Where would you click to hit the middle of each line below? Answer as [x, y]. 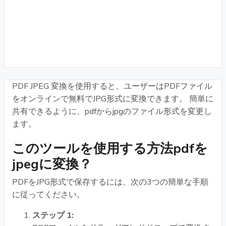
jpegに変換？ [52, 164]
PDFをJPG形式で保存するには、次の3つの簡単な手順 [110, 182]
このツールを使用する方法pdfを [110, 148]
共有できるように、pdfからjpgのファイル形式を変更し [112, 111]
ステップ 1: [53, 215]
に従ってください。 [48, 194]
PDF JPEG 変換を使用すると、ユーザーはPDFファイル [112, 86]
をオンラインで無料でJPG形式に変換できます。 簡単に [113, 99]
